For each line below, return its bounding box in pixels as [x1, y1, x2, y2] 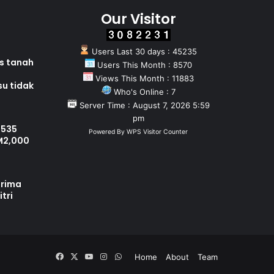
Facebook [63, 252, 101, 262]
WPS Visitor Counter [127, 128, 188, 136]
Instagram [106, 252, 144, 262]
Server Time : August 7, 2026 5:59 [76, 100, 210, 111]
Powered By [89, 128, 127, 136]
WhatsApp [121, 252, 161, 262]
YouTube [92, 252, 126, 262]
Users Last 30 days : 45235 [89, 46, 197, 57]
